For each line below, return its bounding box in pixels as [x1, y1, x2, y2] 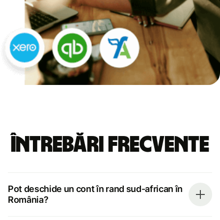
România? [8, 194, 49, 205]
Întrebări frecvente [11, 133, 209, 156]
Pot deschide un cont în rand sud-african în [8, 183, 183, 194]
